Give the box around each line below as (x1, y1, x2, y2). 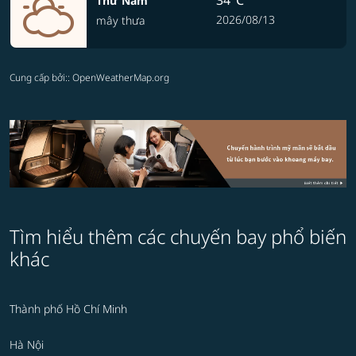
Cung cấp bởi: (10, 71, 68, 84)
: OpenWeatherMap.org (68, 71, 169, 84)
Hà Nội (10, 337, 44, 353)
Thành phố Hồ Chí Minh (10, 301, 127, 317)
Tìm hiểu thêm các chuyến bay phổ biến (10, 223, 346, 250)
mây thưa (96, 13, 145, 28)
